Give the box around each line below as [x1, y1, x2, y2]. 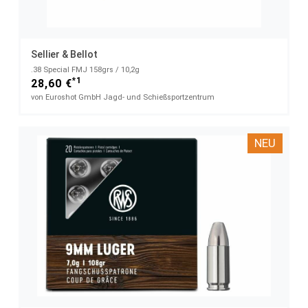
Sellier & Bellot [31, 48, 98, 60]
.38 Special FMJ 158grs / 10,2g [31, 65, 140, 74]
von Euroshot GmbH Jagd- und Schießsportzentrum [31, 92, 214, 102]
